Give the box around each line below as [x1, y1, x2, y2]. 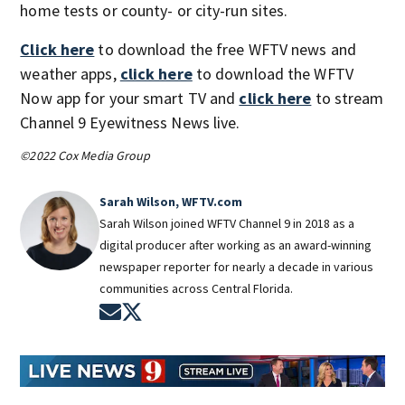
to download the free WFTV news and [94, 38, 356, 60]
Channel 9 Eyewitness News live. [20, 111, 240, 133]
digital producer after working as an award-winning [99, 236, 372, 253]
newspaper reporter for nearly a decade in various [99, 258, 374, 275]
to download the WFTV [192, 62, 353, 84]
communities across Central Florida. [99, 279, 294, 297]
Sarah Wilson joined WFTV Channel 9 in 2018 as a [99, 214, 355, 231]
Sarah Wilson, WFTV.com [99, 193, 243, 210]
